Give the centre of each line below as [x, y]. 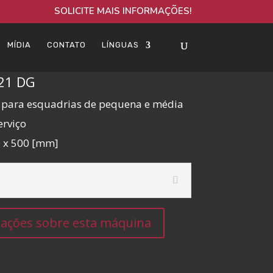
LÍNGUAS [120, 45]
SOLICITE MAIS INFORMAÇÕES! [122, 11]
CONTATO [66, 45]
